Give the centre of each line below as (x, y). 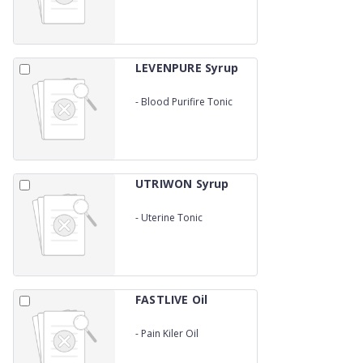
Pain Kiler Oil (170, 333)
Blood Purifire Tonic (187, 101)
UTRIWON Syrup (182, 184)
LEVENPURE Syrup (187, 68)
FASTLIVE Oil (172, 299)
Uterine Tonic (172, 217)
